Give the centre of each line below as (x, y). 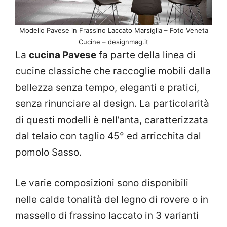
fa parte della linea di (146, 55)
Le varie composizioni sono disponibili (102, 183)
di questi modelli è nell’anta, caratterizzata (112, 120)
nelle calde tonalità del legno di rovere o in (112, 199)
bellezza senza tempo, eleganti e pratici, (107, 88)
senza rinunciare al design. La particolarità (112, 104)
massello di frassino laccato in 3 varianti (107, 215)
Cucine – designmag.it (113, 42)
